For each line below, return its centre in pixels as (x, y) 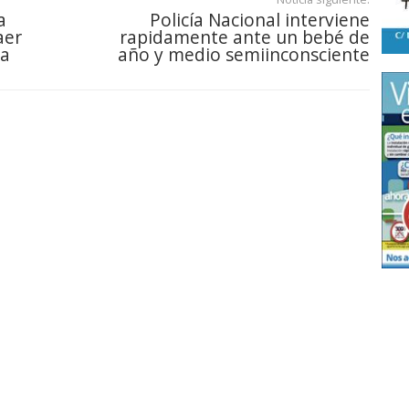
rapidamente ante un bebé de (245, 37)
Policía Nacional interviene (260, 20)
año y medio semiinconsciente (244, 55)
